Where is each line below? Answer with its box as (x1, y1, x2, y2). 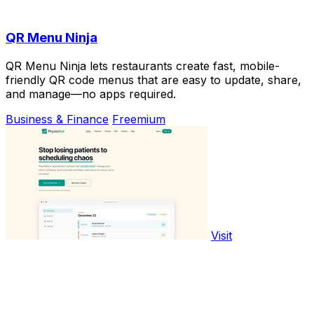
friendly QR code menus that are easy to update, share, (6, 73, 301, 87)
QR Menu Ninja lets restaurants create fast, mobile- (6, 59, 280, 73)
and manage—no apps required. (6, 87, 176, 101)
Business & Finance (6, 112, 109, 126)
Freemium (112, 112, 165, 126)
